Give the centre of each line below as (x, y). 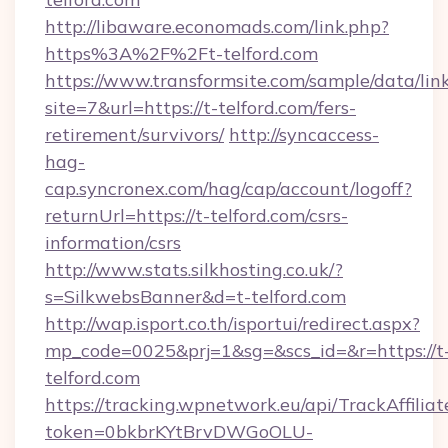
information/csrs (113, 242)
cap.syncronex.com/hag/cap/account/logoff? (228, 188)
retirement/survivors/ (134, 134)
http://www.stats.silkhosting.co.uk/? (194, 269)
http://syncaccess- (304, 134)
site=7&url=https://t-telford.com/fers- (200, 107)
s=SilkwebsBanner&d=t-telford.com (195, 296)
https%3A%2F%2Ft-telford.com (181, 53)
